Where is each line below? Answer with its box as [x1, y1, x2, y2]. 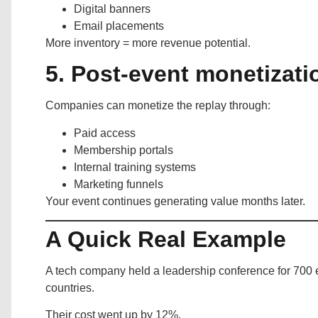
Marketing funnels [74, 177, 163, 190]
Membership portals [74, 143, 173, 156]
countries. [45, 281, 94, 294]
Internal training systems [74, 160, 196, 173]
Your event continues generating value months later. [45, 194, 305, 207]
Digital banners [74, 2, 150, 15]
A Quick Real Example [45, 226, 286, 252]
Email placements [74, 19, 164, 32]
